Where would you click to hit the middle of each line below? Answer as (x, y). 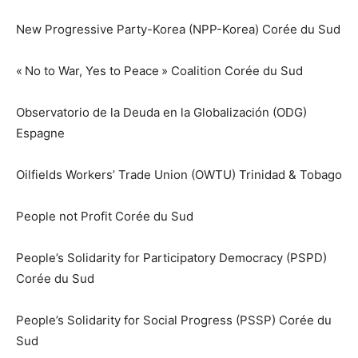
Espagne (40, 133)
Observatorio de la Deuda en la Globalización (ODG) (161, 113)
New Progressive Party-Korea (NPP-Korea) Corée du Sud (178, 30)
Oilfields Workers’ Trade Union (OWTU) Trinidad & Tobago (179, 175)
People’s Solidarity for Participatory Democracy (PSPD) (171, 258)
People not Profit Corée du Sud (105, 217)
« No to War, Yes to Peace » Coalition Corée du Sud (159, 71)
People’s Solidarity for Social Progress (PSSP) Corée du (174, 320)
